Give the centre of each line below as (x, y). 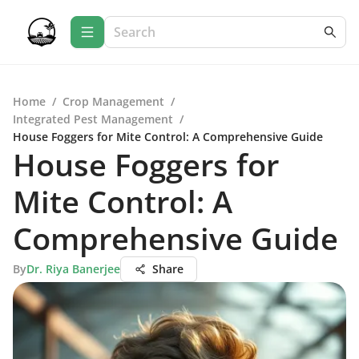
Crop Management (113, 101)
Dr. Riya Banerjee (73, 269)
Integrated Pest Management (93, 119)
